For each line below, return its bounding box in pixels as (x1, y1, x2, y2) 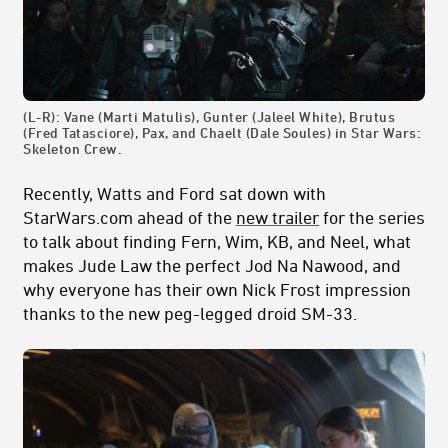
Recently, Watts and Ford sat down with (23, 183, 326, 204)
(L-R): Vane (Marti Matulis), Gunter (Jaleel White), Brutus (23, 108, 395, 126)
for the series (319, 207, 425, 228)
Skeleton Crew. (23, 140, 122, 158)
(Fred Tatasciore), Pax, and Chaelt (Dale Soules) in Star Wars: (23, 124, 421, 142)
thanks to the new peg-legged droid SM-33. (23, 303, 357, 324)
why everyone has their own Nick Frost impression (23, 279, 411, 300)
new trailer (236, 207, 319, 228)
